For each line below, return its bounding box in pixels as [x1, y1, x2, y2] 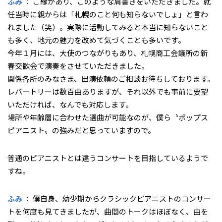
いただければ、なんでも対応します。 [7, 99, 133, 110]
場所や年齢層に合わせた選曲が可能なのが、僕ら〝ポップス [7, 111, 208, 122]
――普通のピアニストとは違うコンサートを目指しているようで [7, 152, 208, 163]
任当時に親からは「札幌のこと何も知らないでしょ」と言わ [7, 8, 208, 19]
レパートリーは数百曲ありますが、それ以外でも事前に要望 [7, 86, 208, 97]
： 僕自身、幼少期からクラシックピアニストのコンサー [22, 193, 211, 204]
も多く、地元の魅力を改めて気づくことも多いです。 [7, 34, 185, 45]
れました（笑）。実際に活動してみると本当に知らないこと [7, 21, 208, 32]
